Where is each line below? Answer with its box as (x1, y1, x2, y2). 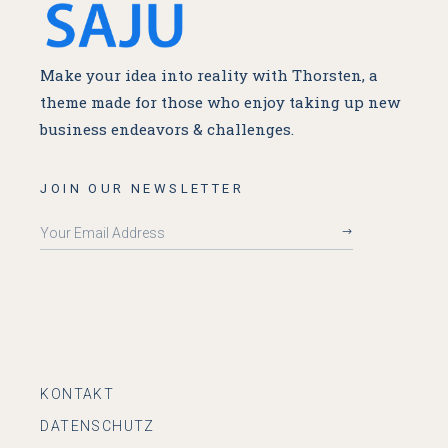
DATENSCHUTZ (40, 418, 155, 435)
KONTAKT (40, 386, 115, 403)
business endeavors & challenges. (40, 119, 295, 140)
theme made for (40, 92, 162, 113)
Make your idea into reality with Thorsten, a (40, 65, 379, 86)
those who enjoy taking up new (161, 92, 401, 113)
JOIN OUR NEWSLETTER (40, 181, 244, 197)
